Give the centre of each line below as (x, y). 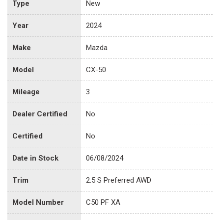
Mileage (26, 92)
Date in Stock (35, 158)
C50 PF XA (103, 202)
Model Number (38, 202)
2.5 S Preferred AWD (119, 180)
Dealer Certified (40, 114)
